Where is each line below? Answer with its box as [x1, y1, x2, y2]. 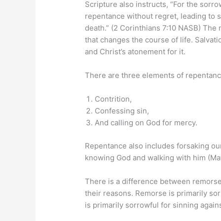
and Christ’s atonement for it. [85, 47, 186, 57]
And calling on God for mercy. [95, 118, 198, 128]
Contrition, [95, 94, 132, 104]
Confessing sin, [95, 106, 149, 116]
